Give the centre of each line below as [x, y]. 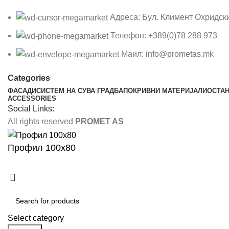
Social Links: [31, 109]
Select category [36, 218]
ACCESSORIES [32, 99]
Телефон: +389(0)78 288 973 [164, 35]
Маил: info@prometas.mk [167, 54]
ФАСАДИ [22, 91]
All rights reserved [41, 122]
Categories [29, 78]
